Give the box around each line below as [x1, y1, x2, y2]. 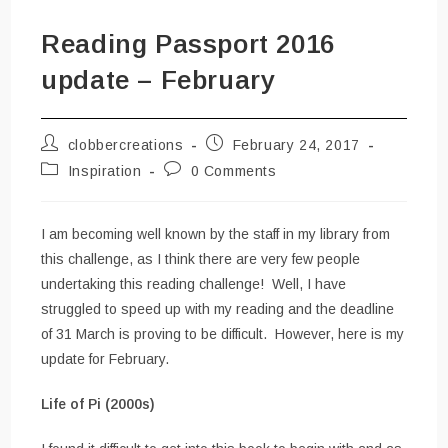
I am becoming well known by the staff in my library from [41, 226, 391, 243]
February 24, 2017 [232, 137, 360, 154]
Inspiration [67, 163, 142, 180]
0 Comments [190, 163, 277, 180]
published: [205, 153, 278, 170]
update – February [41, 65, 276, 96]
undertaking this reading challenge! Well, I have [41, 276, 347, 293]
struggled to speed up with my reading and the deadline [41, 301, 395, 318]
